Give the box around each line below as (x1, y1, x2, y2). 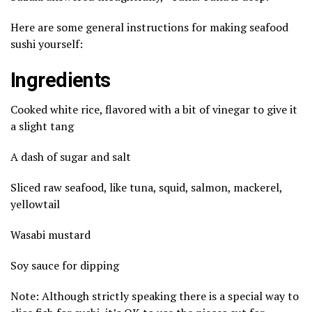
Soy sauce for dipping (10, 257, 119, 273)
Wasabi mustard (10, 226, 91, 242)
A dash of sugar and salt (10, 148, 131, 164)
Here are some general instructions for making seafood (10, 19, 288, 35)
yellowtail (10, 196, 60, 212)
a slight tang (10, 118, 74, 134)
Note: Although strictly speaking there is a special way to (10, 288, 299, 304)
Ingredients (10, 68, 111, 92)
